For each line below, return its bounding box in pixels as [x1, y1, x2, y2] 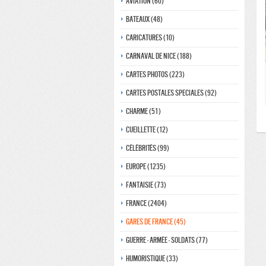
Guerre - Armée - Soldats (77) [126, 236, 208, 245]
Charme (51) [126, 107, 161, 116]
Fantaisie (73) [126, 180, 166, 189]
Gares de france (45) [126, 217, 186, 226]
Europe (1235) [126, 162, 166, 171]
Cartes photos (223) [126, 70, 185, 79]
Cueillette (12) [126, 125, 168, 134]
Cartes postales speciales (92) [126, 88, 217, 97]
